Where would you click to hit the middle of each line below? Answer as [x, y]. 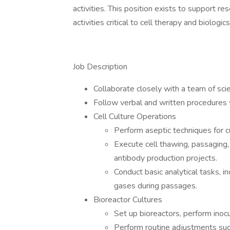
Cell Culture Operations [135, 117]
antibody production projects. [166, 158]
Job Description [100, 67]
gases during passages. [156, 186]
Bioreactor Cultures [128, 200]
